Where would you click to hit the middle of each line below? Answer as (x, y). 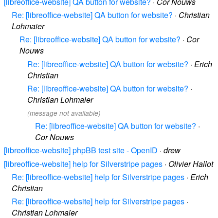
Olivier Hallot (191, 163)
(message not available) (64, 113)
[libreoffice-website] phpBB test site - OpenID (81, 150)
